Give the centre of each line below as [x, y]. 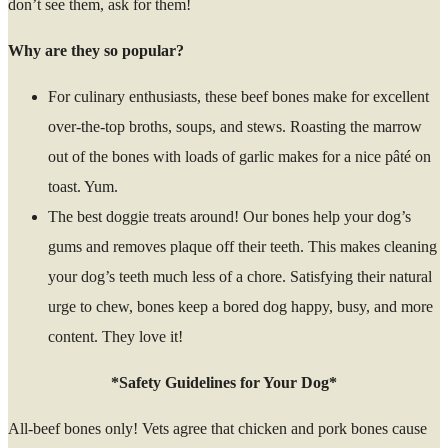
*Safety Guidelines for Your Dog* [224, 382]
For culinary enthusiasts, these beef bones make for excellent [238, 96]
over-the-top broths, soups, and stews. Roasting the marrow [235, 126]
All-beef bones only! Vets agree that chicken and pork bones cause [217, 428]
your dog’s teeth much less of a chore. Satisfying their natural [240, 276]
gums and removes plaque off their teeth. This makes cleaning [242, 246]
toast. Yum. [83, 186]
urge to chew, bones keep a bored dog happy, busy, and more [240, 306]
